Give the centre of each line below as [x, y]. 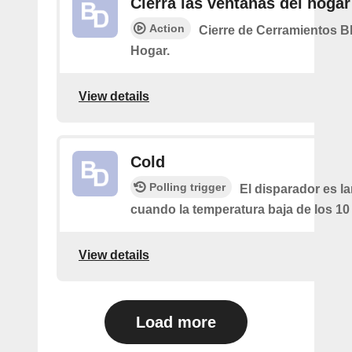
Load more [176, 322]
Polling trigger [187, 187]
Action [167, 28]
